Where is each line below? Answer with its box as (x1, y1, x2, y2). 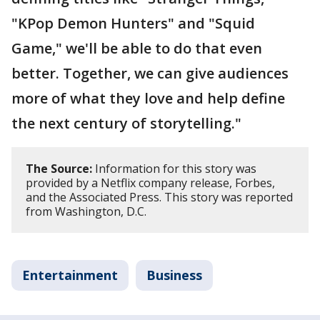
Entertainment (22, 266, 118, 284)
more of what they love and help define (11, 89, 285, 109)
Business (146, 266, 202, 284)
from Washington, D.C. (26, 204, 149, 220)
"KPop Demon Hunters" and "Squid (11, 14, 255, 34)
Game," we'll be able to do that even (11, 39, 262, 59)
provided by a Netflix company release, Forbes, (26, 175, 275, 191)
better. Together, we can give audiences (11, 64, 289, 84)
